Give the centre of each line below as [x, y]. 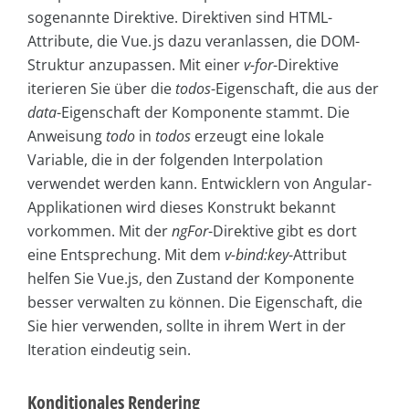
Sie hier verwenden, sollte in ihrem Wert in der [187, 326]
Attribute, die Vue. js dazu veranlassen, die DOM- [194, 42]
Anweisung [67, 136]
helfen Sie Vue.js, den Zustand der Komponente [191, 279]
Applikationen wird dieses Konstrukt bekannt [182, 208]
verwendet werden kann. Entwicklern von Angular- [199, 184]
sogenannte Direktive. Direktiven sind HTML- [180, 18]
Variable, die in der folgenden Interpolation [175, 160]
